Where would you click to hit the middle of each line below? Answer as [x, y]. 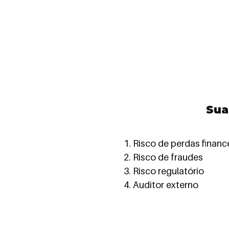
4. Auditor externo [161, 185]
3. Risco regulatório [164, 171]
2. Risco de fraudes [164, 157]
